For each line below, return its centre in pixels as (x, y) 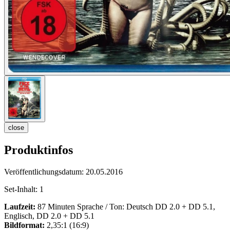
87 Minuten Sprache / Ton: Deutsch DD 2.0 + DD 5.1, (125, 207)
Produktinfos (39, 150)
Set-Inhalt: (22, 189)
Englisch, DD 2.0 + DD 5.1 (49, 216)
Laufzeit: (20, 207)
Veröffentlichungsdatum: (45, 172)
